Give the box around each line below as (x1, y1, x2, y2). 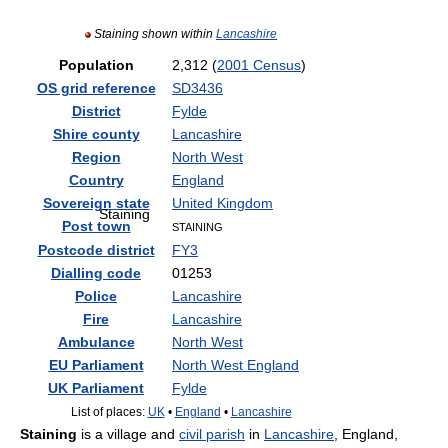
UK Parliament (48, 380, 144, 396)
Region (71, 149, 121, 165)
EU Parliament (48, 357, 144, 373)
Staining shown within (91, 27, 216, 41)
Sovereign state (42, 195, 150, 211)
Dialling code (51, 265, 141, 281)
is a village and (77, 426, 179, 442)
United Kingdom (172, 195, 273, 211)
